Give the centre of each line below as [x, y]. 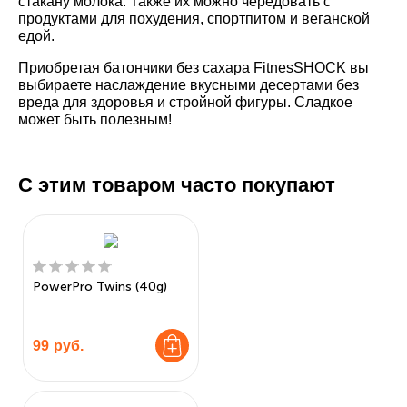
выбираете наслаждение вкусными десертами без [189, 85]
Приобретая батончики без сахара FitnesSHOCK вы [194, 68]
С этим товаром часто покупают [177, 185]
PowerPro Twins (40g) [100, 287]
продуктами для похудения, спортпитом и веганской [194, 19]
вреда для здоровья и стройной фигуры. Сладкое [185, 102]
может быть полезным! [95, 119]
